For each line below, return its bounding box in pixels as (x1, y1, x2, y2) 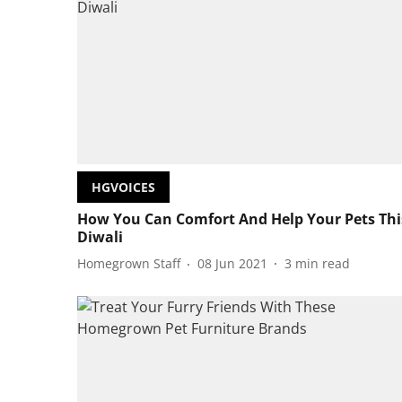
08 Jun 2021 (197, 255, 267, 273)
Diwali (77, 226, 123, 247)
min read (295, 255, 350, 273)
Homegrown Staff (77, 255, 180, 273)
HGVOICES (92, 178, 155, 196)
